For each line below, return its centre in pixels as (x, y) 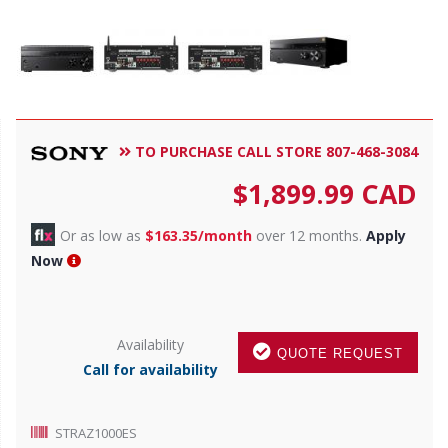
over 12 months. (309, 235)
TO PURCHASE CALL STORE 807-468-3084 (274, 151)
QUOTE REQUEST (337, 353)
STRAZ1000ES (96, 433)
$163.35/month (198, 235)
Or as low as (102, 235)
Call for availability (150, 369)
